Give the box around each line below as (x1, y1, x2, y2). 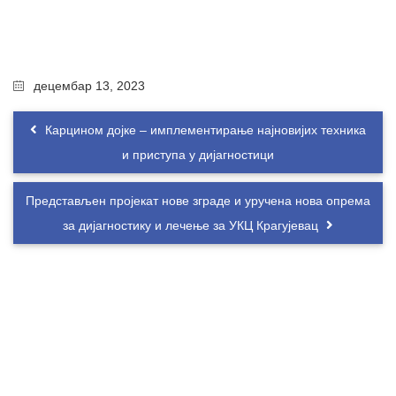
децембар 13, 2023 (34, 79, 145, 94)
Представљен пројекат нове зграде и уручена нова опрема (26, 194, 370, 209)
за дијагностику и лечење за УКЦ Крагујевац (63, 218, 322, 233)
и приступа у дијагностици (122, 148, 274, 163)
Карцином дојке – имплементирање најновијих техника (42, 123, 366, 138)
